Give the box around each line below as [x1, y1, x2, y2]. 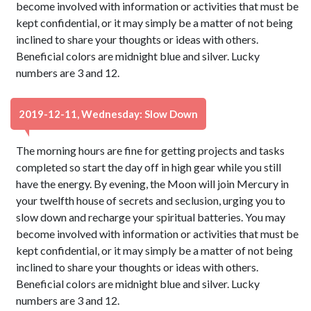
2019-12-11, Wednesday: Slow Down [19, 108, 198, 120]
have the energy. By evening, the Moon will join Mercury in [16, 177, 289, 190]
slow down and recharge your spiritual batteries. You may [16, 210, 286, 224]
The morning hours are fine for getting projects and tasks [16, 144, 285, 157]
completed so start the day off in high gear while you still [16, 160, 282, 174]
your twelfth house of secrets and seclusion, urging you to [16, 194, 286, 207]
